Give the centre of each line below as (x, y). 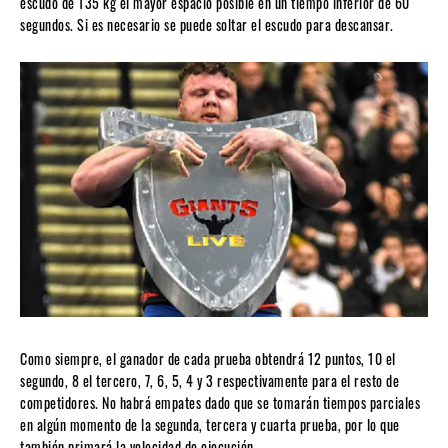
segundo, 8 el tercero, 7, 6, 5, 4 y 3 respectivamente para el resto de (209, 381)
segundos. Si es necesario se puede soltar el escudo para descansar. (207, 25)
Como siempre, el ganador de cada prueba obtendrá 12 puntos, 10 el (208, 359)
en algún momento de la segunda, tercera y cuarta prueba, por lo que (210, 425)
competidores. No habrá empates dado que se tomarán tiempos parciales (220, 403)
